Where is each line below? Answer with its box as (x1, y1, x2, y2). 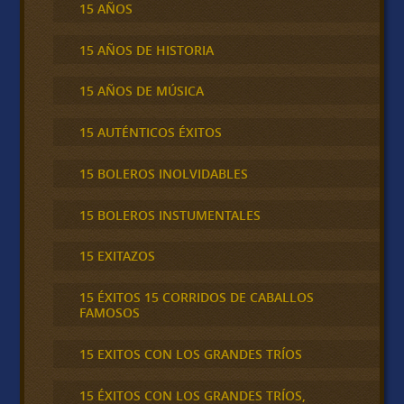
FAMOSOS (78, 304, 140, 322)
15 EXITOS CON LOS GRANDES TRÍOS (78, 344, 302, 363)
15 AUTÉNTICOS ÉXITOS (78, 124, 222, 142)
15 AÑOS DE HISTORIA (78, 41, 214, 59)
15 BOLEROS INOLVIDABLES (78, 164, 248, 182)
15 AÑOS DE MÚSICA (78, 82, 204, 100)
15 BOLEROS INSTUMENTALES (78, 206, 261, 224)
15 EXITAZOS (78, 247, 155, 265)
